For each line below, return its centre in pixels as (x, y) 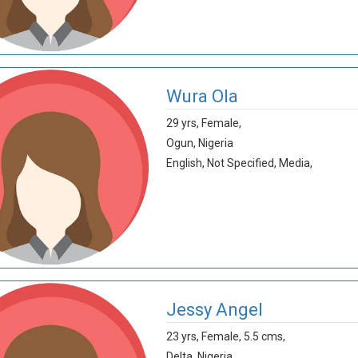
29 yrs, (183, 123)
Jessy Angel (214, 310)
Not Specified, (241, 163)
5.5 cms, (264, 336)
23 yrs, (183, 336)
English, (185, 163)
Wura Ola (202, 96)
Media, (295, 163)
